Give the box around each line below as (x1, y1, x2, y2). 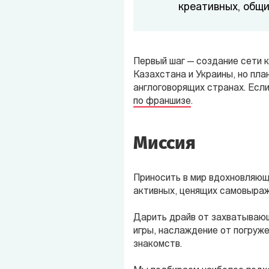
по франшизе (133, 97, 191, 106)
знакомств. (133, 240, 182, 249)
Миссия (133, 132, 196, 154)
